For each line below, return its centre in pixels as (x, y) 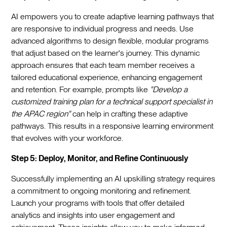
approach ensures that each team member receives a (103, 65)
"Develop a (169, 89)
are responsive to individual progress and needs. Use (103, 28)
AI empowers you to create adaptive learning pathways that (113, 16)
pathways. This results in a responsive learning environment (112, 126)
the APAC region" (41, 113)
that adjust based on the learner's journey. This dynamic (106, 53)
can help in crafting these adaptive (129, 113)
